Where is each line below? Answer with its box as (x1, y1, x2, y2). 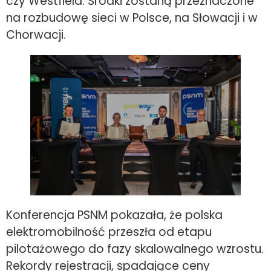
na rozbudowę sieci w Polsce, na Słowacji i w (6, 9, 258, 26)
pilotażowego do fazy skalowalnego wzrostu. (6, 240, 264, 257)
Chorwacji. (6, 26, 66, 43)
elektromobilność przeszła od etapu (6, 223, 212, 240)
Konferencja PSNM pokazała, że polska (6, 206, 223, 223)
